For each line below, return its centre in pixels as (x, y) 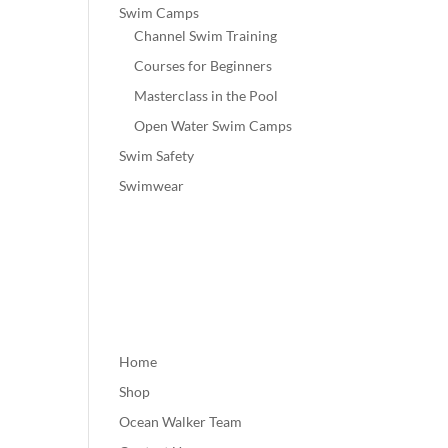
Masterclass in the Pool (206, 95)
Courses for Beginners (203, 65)
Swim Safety (157, 155)
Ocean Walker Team (181, 422)
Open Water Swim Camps (213, 125)
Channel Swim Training (206, 35)
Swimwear (152, 185)
